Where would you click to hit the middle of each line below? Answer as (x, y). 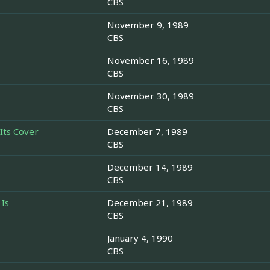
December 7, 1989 (147, 132)
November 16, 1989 (151, 61)
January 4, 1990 (140, 238)
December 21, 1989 (150, 203)
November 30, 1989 (151, 96)
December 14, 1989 (150, 167)
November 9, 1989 (148, 25)
